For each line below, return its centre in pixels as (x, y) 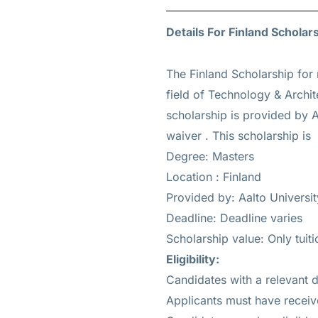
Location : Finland (213, 177)
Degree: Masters (210, 157)
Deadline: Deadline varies (234, 218)
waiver (183, 136)
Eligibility (191, 259)
